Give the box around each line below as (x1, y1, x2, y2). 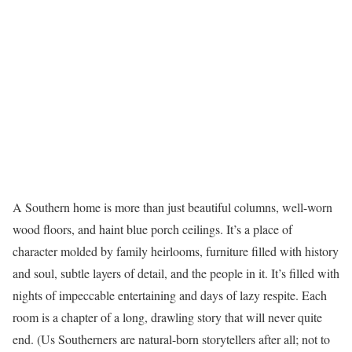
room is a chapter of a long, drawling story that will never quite (13, 309, 322, 325)
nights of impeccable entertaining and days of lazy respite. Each (13, 287, 327, 303)
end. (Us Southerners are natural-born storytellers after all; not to (13, 331, 330, 347)
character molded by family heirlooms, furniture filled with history (13, 243, 339, 259)
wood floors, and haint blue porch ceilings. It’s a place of (13, 221, 292, 237)
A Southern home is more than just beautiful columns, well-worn (13, 199, 332, 215)
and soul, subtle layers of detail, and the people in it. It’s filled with (13, 265, 339, 281)
